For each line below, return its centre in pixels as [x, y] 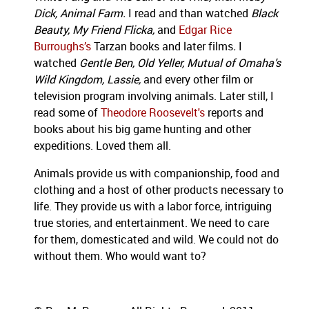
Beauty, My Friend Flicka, [96, 30]
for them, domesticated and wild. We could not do [156, 240]
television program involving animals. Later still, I [154, 97]
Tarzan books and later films [162, 47]
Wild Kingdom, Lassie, [89, 80]
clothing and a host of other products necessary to [159, 190]
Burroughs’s [62, 47]
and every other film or [198, 80]
